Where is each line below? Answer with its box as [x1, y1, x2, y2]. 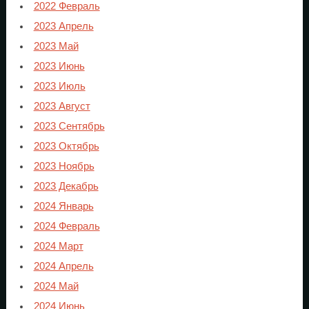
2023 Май [33, 40, 79, 52]
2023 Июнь [33, 60, 85, 72]
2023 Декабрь [33, 180, 99, 192]
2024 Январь [33, 200, 94, 212]
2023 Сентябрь [33, 120, 105, 132]
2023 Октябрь [33, 140, 99, 152]
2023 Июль [33, 80, 86, 92]
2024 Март [33, 240, 83, 252]
